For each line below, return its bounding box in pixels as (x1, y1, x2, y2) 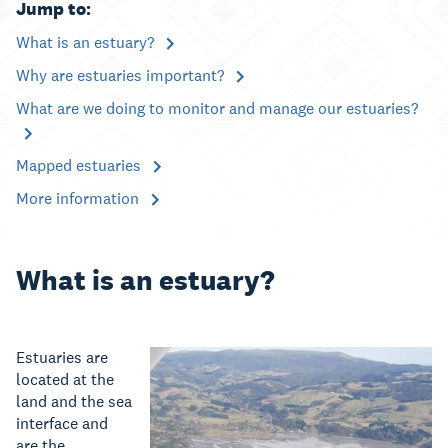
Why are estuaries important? (16, 65, 228, 86)
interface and (16, 413, 108, 434)
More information (16, 188, 143, 209)
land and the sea (16, 391, 132, 412)
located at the (16, 369, 114, 390)
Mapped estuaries (16, 155, 145, 176)
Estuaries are (16, 347, 108, 368)
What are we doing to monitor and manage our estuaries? (16, 98, 418, 119)
